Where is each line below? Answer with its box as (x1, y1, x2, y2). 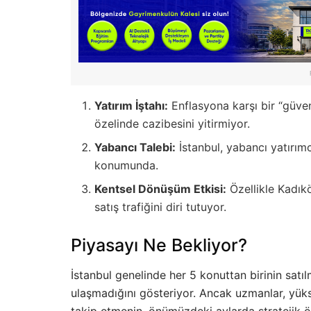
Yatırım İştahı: (94, 98, 169, 112)
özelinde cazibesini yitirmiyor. (94, 116, 251, 131)
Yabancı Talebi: (94, 140, 176, 154)
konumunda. (94, 158, 159, 172)
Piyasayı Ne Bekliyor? (71, 234, 247, 255)
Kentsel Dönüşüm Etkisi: (94, 181, 227, 196)
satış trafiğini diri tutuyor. (94, 199, 227, 214)
